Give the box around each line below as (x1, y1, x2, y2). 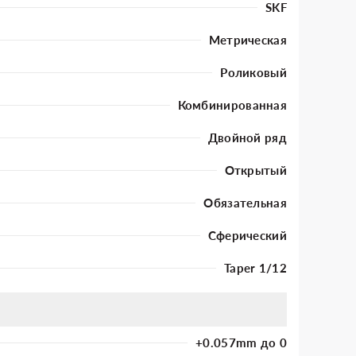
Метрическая (208, 32, 287, 47)
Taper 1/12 (224, 260, 287, 275)
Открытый (224, 162, 287, 177)
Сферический (207, 227, 287, 242)
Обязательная (203, 195, 287, 210)
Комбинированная (177, 97, 287, 112)
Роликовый (220, 64, 287, 79)
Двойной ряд (207, 130, 287, 145)
